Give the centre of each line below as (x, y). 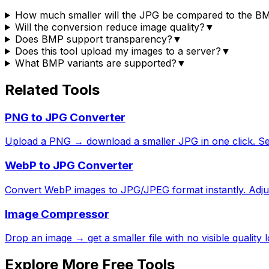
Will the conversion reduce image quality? (110, 27)
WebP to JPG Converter (69, 166)
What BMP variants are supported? (95, 63)
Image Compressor (57, 214)
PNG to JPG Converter (65, 117)
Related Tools (52, 89)
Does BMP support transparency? (93, 39)
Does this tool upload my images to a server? (118, 51)
